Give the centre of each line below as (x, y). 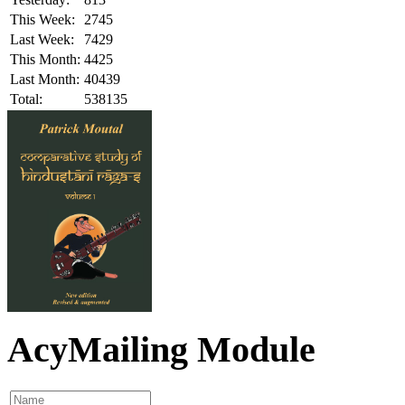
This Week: (42, 19)
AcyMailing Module (161, 350)
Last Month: (45, 79)
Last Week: (42, 39)
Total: (26, 99)
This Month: (45, 59)
